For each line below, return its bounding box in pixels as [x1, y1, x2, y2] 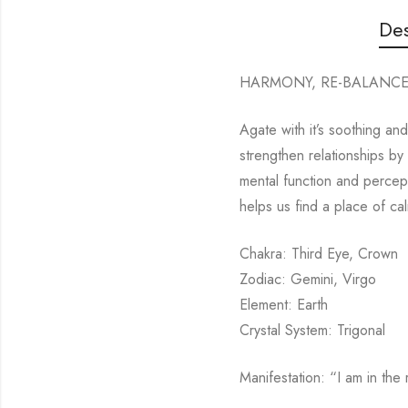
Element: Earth [239, 293, 328, 315]
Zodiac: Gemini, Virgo [239, 268, 376, 290]
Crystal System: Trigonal [239, 319, 385, 341]
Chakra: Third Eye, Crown [239, 242, 398, 264]
